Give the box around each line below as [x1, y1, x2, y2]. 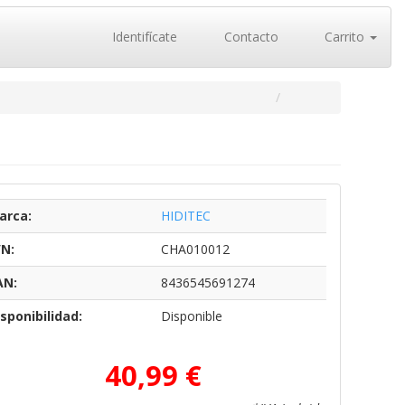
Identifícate [108, 28, 177, 45]
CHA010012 [160, 240, 230, 258]
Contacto [220, 28, 278, 45]
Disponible [160, 307, 222, 325]
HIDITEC [160, 207, 211, 224]
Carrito [321, 28, 368, 45]
